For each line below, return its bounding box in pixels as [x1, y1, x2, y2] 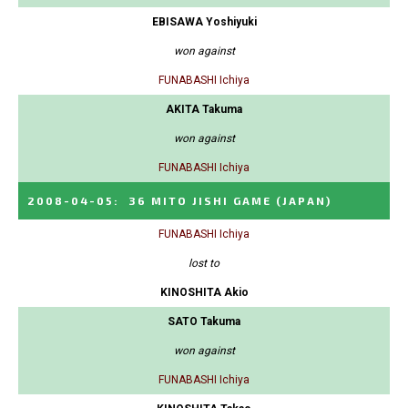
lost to [189, 257, 219, 270]
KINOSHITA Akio [159, 286, 249, 300]
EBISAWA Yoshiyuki [151, 15, 257, 29]
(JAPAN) [276, 194, 331, 208]
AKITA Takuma [166, 103, 242, 117]
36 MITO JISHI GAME [128, 194, 271, 208]
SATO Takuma [168, 315, 240, 329]
